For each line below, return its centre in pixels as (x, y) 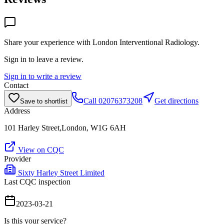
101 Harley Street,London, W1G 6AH (65, 127)
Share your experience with (48, 42)
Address (17, 110)
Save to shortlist (44, 101)
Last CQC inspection (37, 181)
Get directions (176, 100)
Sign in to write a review (43, 76)
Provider (17, 158)
